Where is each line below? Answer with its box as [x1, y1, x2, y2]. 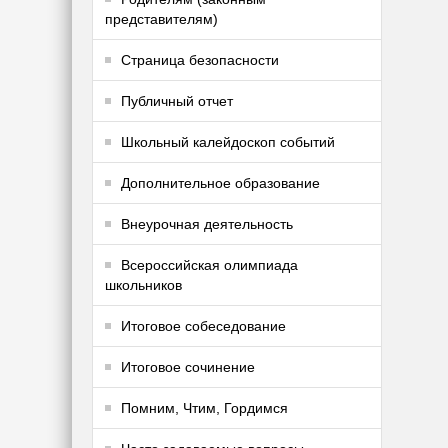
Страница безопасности [121, 52, 279, 69]
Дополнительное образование [121, 175, 320, 192]
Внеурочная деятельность [121, 216, 293, 233]
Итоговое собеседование [121, 318, 286, 335]
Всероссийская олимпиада [121, 257, 298, 274]
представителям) [105, 11, 218, 28]
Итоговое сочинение [121, 359, 255, 376]
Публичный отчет [121, 93, 233, 110]
